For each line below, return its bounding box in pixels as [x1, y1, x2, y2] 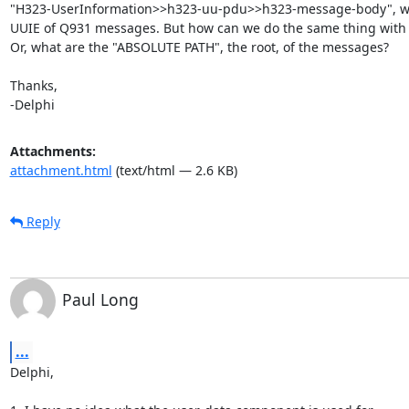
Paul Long [61, 288, 139, 310]
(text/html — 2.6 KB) [111, 161, 237, 179]
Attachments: [9, 142, 96, 160]
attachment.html [9, 161, 112, 179]
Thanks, [9, 76, 58, 94]
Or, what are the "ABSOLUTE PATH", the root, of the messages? [9, 37, 389, 56]
